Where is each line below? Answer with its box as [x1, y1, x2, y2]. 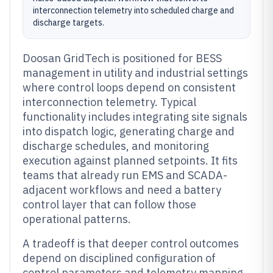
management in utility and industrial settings [23, 66, 248, 80]
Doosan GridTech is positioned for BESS [23, 51, 222, 65]
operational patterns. [23, 212, 131, 226]
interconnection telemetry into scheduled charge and [33, 5, 234, 16]
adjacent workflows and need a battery [23, 183, 221, 197]
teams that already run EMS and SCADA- [23, 168, 227, 182]
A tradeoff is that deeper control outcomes [23, 236, 239, 250]
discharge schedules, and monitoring [23, 139, 209, 153]
